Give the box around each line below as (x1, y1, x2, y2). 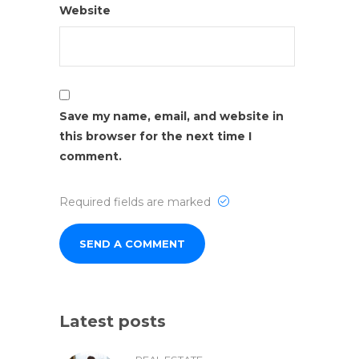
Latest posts (59, 311, 166, 331)
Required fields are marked (59, 194, 214, 209)
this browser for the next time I (59, 128, 252, 143)
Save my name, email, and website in (59, 108, 284, 123)
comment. (59, 148, 122, 163)
